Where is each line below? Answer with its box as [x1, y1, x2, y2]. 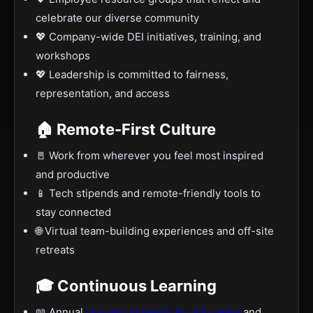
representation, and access [36, 87, 170, 100]
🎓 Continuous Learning [36, 277, 217, 295]
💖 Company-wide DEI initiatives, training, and [36, 30, 261, 43]
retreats [36, 243, 75, 256]
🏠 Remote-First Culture [36, 120, 216, 138]
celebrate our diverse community [36, 11, 199, 24]
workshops [36, 49, 90, 62]
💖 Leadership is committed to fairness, [36, 68, 228, 81]
